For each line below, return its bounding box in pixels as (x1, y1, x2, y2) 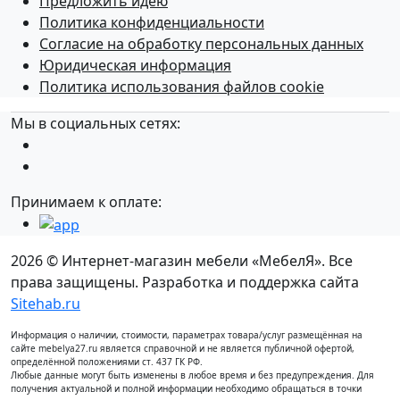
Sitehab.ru (11, 293, 80, 313)
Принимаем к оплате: (11, 191, 162, 212)
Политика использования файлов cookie (39, 76, 324, 96)
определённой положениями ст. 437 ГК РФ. (11, 354, 203, 368)
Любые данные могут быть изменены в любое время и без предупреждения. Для (11, 368, 374, 381)
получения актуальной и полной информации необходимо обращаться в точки (11, 381, 362, 395)
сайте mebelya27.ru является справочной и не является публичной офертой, (11, 341, 354, 354)
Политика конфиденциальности (39, 12, 264, 32)
